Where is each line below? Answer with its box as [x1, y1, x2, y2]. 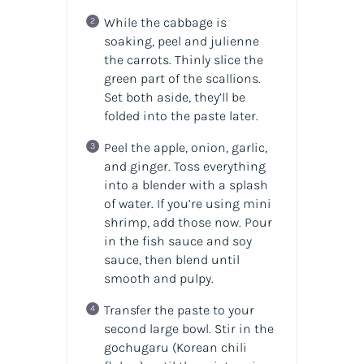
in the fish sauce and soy [103, 232, 252, 249]
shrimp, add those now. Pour [103, 214, 272, 230]
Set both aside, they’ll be [103, 89, 245, 105]
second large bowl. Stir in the [103, 320, 274, 336]
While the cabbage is [103, 14, 227, 30]
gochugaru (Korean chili [103, 339, 247, 355]
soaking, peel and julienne [103, 32, 259, 49]
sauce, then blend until [103, 251, 240, 267]
